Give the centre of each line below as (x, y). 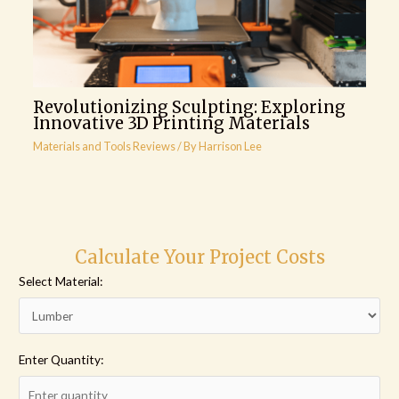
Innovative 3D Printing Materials (171, 123)
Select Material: (61, 281)
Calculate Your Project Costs (199, 256)
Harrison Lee (230, 147)
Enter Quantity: (61, 359)
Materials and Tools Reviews (104, 147)
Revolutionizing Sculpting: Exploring (189, 107)
